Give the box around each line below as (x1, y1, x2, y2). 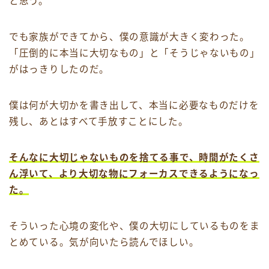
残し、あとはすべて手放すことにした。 (9, 116, 189, 127)
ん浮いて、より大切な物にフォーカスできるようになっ (9, 168, 259, 179)
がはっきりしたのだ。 (9, 64, 109, 74)
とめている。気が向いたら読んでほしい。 (9, 237, 199, 247)
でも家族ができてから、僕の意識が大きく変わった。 (9, 31, 250, 42)
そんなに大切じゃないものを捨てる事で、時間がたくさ (9, 152, 259, 163)
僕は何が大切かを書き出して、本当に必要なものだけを (9, 100, 259, 110)
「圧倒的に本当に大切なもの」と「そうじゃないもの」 (9, 47, 260, 58)
